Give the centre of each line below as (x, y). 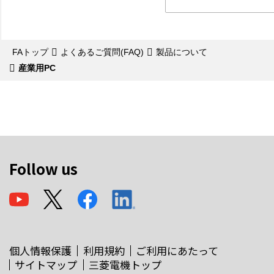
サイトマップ (46, 265)
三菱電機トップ (125, 265)
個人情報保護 (40, 250)
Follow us (43, 168)
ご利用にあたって (177, 250)
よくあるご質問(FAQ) (102, 52)
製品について (182, 52)
